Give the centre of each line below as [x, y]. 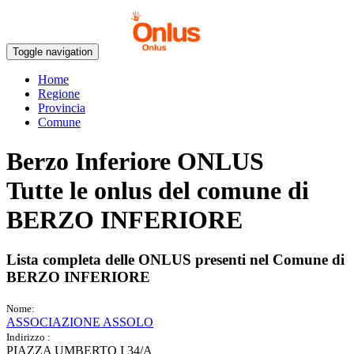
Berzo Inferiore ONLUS [135, 161]
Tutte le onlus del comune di [158, 190]
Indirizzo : [28, 337]
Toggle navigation [53, 52]
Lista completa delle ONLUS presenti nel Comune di [175, 260]
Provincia [62, 108]
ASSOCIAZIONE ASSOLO [80, 322]
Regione [59, 94]
